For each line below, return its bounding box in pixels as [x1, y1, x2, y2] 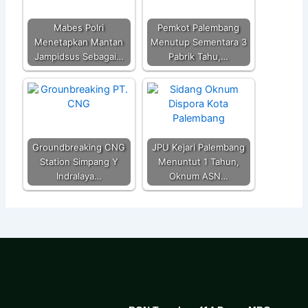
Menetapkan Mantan [34, 36, 124, 48]
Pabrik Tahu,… [168, 51, 229, 63]
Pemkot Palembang [157, 22, 240, 34]
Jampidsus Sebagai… [34, 51, 124, 63]
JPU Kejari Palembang [152, 142, 245, 153]
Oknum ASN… [168, 170, 228, 182]
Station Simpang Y [39, 156, 118, 168]
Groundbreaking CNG [32, 142, 126, 153]
